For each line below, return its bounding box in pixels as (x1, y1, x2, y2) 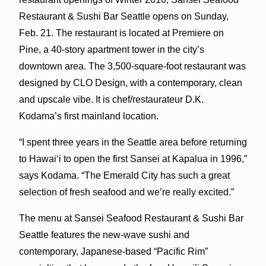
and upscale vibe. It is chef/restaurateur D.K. (18, 94, 204, 105)
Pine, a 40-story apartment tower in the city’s (18, 45, 204, 55)
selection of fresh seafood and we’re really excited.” (18, 187, 234, 198)
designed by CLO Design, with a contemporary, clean (18, 78, 242, 88)
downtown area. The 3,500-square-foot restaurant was (18, 61, 246, 72)
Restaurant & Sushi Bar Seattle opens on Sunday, (18, 11, 229, 22)
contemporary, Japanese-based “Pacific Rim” (18, 246, 208, 257)
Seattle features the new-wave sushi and (18, 230, 189, 240)
